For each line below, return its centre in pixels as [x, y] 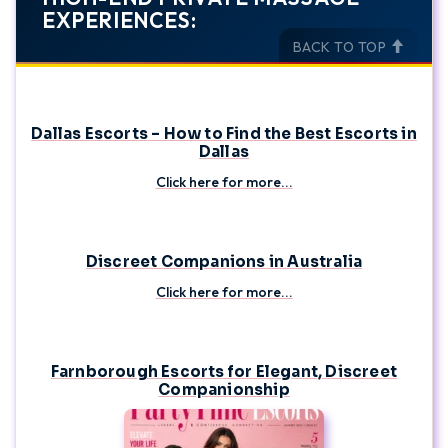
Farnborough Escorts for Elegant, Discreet [224, 372]
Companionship [224, 390]
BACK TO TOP [341, 47]
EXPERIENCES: [119, 20]
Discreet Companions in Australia [224, 262]
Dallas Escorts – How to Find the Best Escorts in [224, 134]
